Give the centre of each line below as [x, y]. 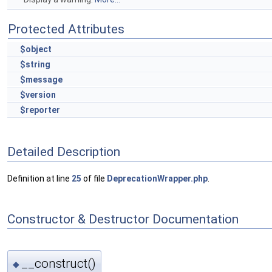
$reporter [40, 110]
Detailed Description [64, 151]
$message [41, 80]
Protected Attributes [66, 29]
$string [35, 64]
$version [38, 95]
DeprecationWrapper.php [157, 179]
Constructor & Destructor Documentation [123, 219]
